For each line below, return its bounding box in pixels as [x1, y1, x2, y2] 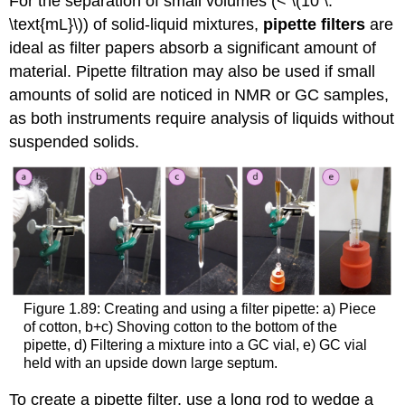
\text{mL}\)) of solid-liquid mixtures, [9, 14, 264, 33]
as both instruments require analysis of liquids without [9, 108, 395, 127]
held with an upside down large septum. [23, 354, 278, 371]
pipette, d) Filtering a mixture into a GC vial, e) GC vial [23, 336, 367, 353]
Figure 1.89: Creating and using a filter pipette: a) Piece [23, 300, 376, 316]
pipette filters [263, 14, 366, 33]
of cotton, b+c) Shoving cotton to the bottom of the [23, 318, 337, 334]
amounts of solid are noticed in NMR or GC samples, [9, 85, 390, 104]
